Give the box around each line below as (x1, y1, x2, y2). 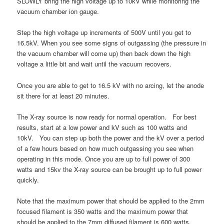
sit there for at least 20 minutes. (17, 90, 110, 100)
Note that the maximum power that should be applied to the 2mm (17, 195, 205, 205)
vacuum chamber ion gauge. (17, 6, 99, 16)
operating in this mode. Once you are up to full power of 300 (17, 153, 190, 163)
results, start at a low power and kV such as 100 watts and (17, 122, 187, 132)
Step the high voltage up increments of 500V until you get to (17, 27, 191, 37)
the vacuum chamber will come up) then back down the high (17, 48, 191, 58)
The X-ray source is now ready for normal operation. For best (17, 111, 197, 121)
